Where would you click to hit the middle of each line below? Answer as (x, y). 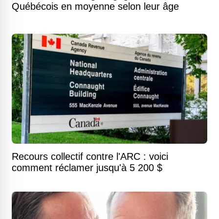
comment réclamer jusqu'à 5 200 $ (87, 168)
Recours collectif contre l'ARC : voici (90, 156)
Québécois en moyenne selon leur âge (95, 6)
